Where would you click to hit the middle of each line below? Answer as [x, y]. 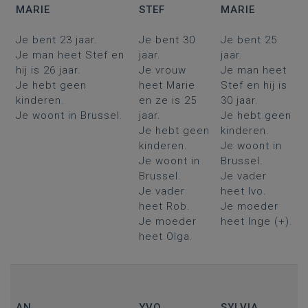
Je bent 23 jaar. [56, 40]
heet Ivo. [243, 191]
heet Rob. [164, 206]
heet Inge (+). [256, 221]
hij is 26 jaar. [48, 70]
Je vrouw [162, 70]
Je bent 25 [249, 40]
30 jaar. [239, 100]
